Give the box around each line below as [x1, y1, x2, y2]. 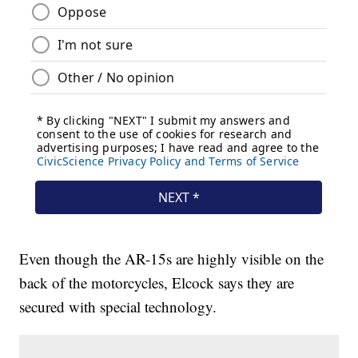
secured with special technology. [19, 296, 217, 317]
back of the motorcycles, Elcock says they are [19, 272, 295, 293]
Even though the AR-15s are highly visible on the [19, 249, 324, 269]
